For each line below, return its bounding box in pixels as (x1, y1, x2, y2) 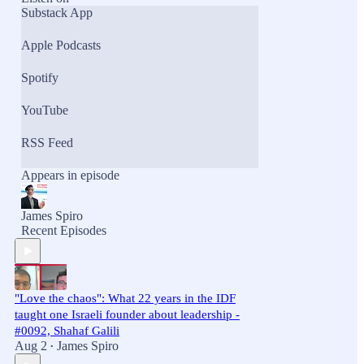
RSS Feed (21, 136, 73, 149)
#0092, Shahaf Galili (15, 324, 119, 337)
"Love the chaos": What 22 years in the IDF (15, 292, 236, 305)
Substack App (21, 6, 93, 19)
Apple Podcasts (21, 38, 101, 52)
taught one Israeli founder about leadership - (15, 308, 240, 321)
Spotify (21, 71, 58, 84)
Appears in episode (21, 168, 119, 182)
